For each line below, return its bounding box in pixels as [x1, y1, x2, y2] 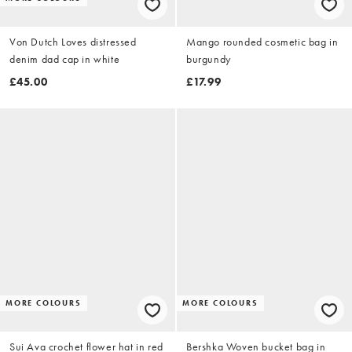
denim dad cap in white [9, 51, 120, 66]
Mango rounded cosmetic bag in [186, 34, 339, 49]
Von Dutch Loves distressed [9, 34, 137, 49]
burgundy [186, 51, 231, 66]
